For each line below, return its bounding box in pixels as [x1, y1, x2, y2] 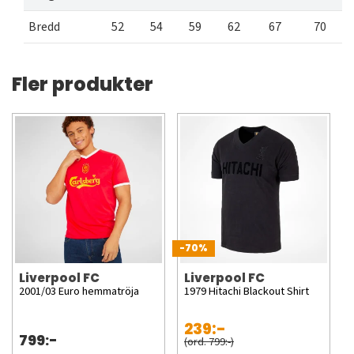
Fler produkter [12, 71, 153, 98]
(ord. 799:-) [184, 333, 234, 351]
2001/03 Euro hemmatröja [19, 283, 139, 300]
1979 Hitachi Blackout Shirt [184, 283, 309, 300]
